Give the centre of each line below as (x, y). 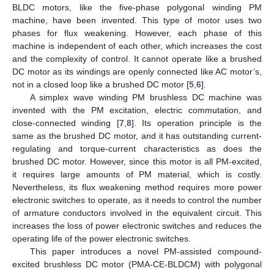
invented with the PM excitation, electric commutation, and (137, 110)
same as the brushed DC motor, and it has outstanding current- (137, 135)
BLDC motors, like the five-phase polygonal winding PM (137, 7)
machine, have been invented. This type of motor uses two (137, 20)
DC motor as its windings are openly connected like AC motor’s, (137, 71)
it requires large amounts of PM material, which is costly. (137, 174)
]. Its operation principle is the (197, 123)
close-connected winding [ (66, 123)
